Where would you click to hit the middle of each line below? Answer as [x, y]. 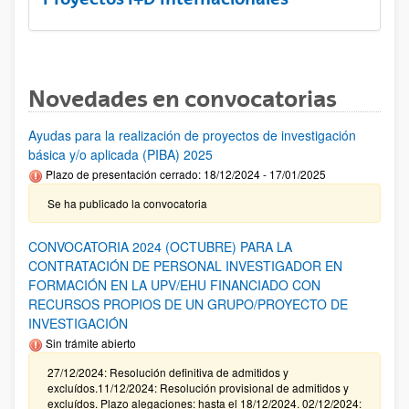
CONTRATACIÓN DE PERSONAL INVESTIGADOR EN [185, 265]
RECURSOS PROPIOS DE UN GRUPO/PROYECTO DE [188, 304]
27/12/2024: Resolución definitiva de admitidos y [168, 372]
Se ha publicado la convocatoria [127, 203]
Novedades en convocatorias [183, 98]
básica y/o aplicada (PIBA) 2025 [121, 154]
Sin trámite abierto [91, 342]
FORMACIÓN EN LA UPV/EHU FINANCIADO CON [174, 284]
